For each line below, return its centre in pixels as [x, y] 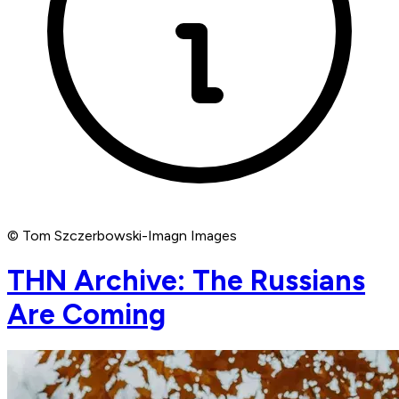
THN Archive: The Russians [186, 280]
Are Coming [86, 314]
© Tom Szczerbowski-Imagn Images [122, 236]
